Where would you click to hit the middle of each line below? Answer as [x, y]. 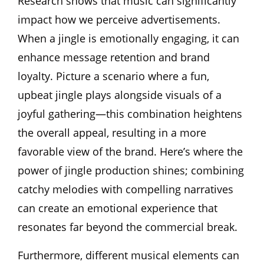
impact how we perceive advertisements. [119, 19]
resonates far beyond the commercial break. [128, 227]
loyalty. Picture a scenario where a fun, [113, 76]
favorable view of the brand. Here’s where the [130, 151]
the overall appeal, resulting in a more [112, 132]
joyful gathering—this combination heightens [130, 113]
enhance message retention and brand [114, 57]
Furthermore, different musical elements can [128, 255]
